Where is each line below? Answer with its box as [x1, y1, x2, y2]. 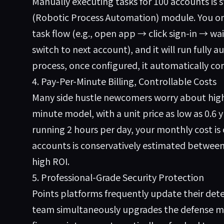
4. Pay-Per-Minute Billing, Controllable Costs [32, 74, 216, 87]
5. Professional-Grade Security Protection [32, 170, 204, 183]
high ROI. [32, 154, 69, 167]
